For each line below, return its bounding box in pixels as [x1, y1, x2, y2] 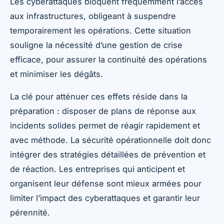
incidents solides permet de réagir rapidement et [10, 120, 200, 131]
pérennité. [10, 207, 50, 218]
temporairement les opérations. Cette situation [10, 25, 191, 36]
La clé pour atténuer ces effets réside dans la [10, 91, 187, 102]
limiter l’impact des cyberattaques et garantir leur [10, 193, 200, 203]
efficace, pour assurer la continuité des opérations [10, 54, 207, 65]
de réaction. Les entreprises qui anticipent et [10, 164, 185, 174]
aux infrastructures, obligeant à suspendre [10, 11, 176, 21]
